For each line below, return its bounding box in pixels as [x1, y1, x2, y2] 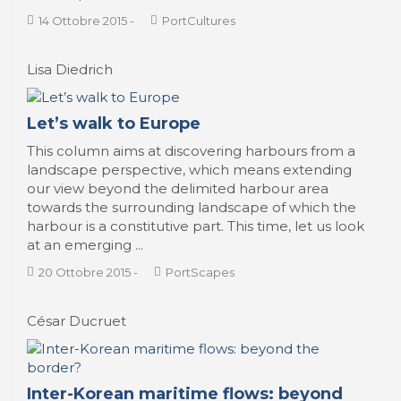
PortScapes [166, 265, 235, 279]
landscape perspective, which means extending [27, 161, 352, 178]
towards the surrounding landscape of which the [27, 199, 356, 216]
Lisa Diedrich [27, 61, 113, 78]
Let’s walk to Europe [27, 114, 200, 133]
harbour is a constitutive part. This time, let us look [27, 218, 364, 235]
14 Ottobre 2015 [38, 13, 127, 28]
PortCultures [162, 13, 235, 28]
